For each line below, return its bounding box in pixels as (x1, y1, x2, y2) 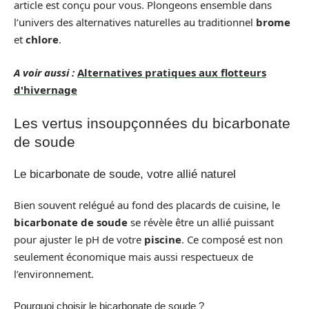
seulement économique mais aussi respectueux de (14, 250, 253, 263)
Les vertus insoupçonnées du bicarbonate (14, 115, 290, 131)
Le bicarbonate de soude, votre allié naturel (14, 167, 236, 181)
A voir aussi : (14, 65, 74, 79)
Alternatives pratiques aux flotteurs (77, 65, 266, 79)
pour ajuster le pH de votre (14, 232, 144, 246)
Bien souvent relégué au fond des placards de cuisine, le (14, 198, 280, 212)
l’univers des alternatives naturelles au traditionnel (14, 15, 256, 29)
